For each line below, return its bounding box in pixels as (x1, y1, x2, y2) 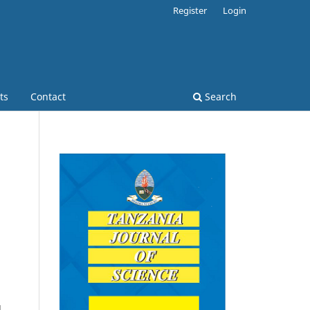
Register (173, 3, 208, 17)
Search (202, 89, 237, 103)
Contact (30, 89, 66, 103)
